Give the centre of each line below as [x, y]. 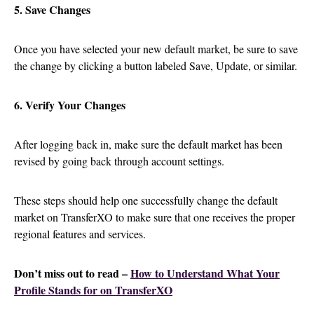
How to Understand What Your [205, 273]
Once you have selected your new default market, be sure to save [156, 49]
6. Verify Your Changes [70, 105]
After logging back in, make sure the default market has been [148, 144]
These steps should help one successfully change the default [146, 200]
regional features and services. [80, 234]
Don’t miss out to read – [72, 273]
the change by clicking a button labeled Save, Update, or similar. [156, 66]
